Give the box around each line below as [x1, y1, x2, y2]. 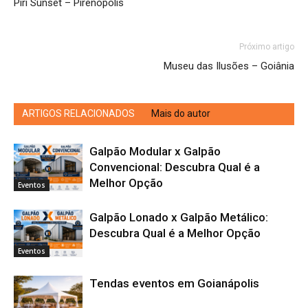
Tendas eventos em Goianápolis [89, 276, 259, 291]
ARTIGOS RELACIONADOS [22, 108, 135, 120]
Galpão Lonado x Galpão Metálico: [89, 210, 268, 225]
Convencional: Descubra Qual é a [89, 160, 260, 175]
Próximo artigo [239, 42, 294, 52]
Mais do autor [151, 108, 210, 120]
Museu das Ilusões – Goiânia [164, 60, 294, 73]
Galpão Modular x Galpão [89, 144, 221, 159]
